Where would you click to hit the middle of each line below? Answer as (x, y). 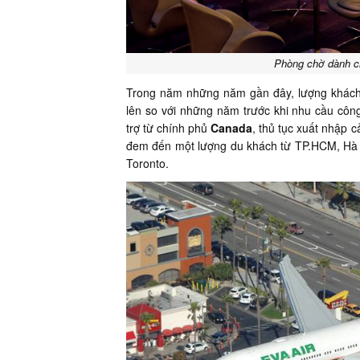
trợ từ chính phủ (169, 128)
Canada (232, 128)
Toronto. (147, 163)
